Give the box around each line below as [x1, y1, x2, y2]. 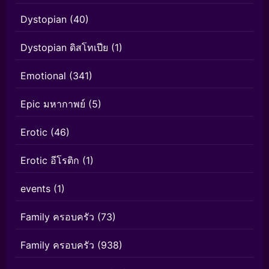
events [20, 183, 50, 195]
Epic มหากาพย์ [20, 98, 85, 110]
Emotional [20, 70, 66, 82]
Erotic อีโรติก [20, 154, 79, 166]
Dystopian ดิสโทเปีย [20, 41, 108, 53]
